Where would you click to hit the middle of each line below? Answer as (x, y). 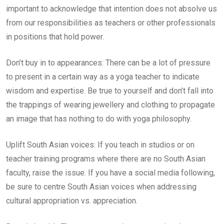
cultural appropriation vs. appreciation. (72, 201)
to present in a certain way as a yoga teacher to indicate (103, 77)
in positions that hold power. (55, 37)
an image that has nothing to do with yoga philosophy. (99, 119)
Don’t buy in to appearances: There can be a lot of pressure (108, 63)
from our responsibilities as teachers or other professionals (111, 23)
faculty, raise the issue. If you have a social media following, (110, 173)
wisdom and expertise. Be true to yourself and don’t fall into (110, 91)
